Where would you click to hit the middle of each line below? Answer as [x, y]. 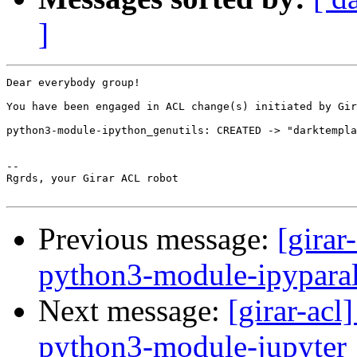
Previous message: [158, 239]
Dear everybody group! [73, 83]
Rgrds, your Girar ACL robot [92, 178]
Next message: [133, 311]
